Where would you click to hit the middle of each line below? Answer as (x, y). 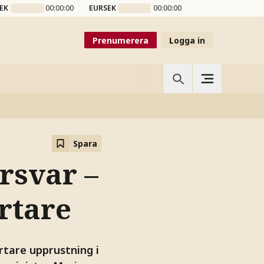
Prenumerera (121, 40)
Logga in (187, 40)
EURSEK (102, 8)
